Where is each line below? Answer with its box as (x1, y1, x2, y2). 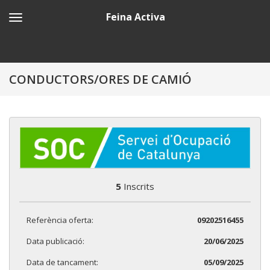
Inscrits (121, 180, 154, 192)
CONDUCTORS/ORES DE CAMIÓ (9, 71, 192, 87)
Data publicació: (27, 235, 84, 246)
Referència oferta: (27, 214, 93, 225)
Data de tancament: (27, 256, 98, 268)
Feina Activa (105, 10, 165, 24)
